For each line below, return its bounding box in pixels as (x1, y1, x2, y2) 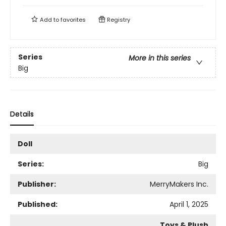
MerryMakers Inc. (150, 179, 208, 190)
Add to (38, 16, 61, 24)
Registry (105, 16, 130, 24)
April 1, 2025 (169, 199, 208, 210)
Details (10, 109, 34, 120)
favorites (61, 16, 86, 24)
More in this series (129, 52, 191, 63)
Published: (18, 199, 58, 210)
